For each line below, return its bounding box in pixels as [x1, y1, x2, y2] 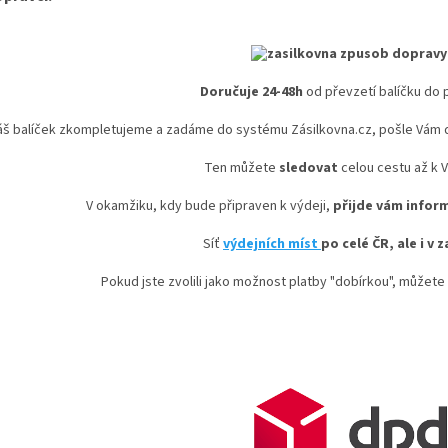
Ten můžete [203, 157, 279, 178]
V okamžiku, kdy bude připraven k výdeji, [85, 195, 333, 216]
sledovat [278, 157, 338, 178]
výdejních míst [223, 233, 321, 254]
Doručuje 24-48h [199, 81, 303, 102]
